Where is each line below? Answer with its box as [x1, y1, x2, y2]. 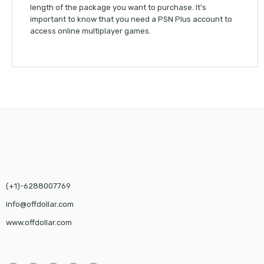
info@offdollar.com [5, 200, 74, 209]
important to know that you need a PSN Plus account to [30, 15, 232, 24]
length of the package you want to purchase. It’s [30, 3, 206, 12]
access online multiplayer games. [30, 27, 151, 36]
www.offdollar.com [5, 218, 72, 227]
